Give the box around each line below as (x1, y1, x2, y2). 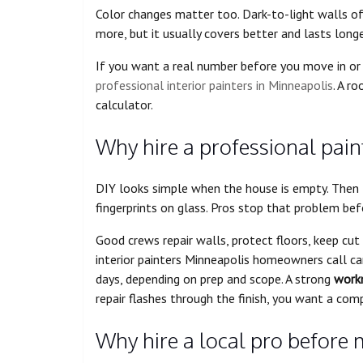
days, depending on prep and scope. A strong (96, 271, 334, 288)
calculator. (96, 96, 153, 113)
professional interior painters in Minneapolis (96, 77, 333, 94)
